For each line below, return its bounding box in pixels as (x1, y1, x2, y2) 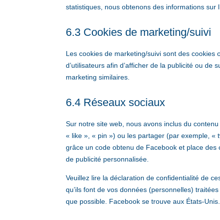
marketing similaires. (66, 73, 130, 82)
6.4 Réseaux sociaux (66, 96, 165, 109)
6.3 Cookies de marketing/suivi (66, 26, 212, 39)
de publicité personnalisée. (66, 155, 149, 164)
